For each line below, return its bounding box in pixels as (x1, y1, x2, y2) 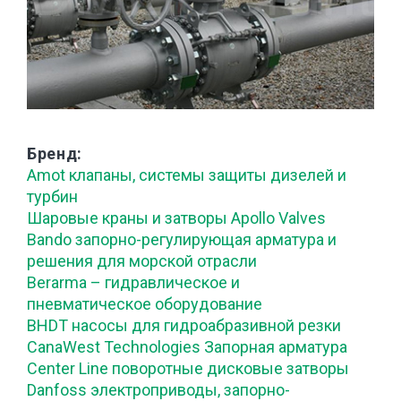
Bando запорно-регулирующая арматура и (27, 230, 337, 249)
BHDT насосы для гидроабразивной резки (27, 316, 341, 335)
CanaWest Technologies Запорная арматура (27, 337, 347, 356)
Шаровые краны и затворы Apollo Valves (27, 209, 326, 227)
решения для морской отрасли (27, 252, 257, 270)
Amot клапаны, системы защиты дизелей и (27, 166, 346, 184)
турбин (27, 187, 78, 206)
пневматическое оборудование (27, 294, 262, 313)
